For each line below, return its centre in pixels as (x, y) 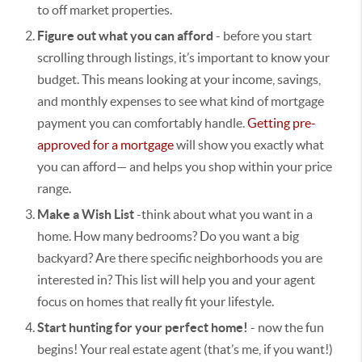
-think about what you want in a (223, 214)
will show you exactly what (249, 144)
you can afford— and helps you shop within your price (185, 166)
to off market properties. (105, 9)
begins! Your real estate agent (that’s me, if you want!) (185, 349)
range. (55, 188)
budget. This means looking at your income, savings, (179, 79)
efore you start (271, 35)
